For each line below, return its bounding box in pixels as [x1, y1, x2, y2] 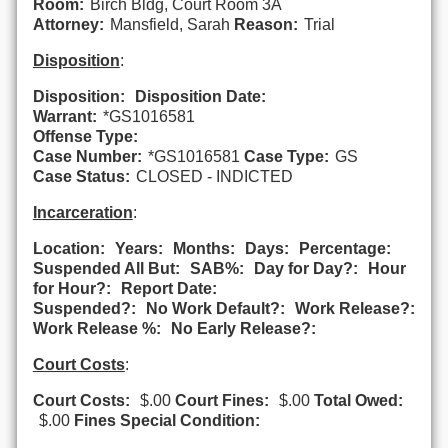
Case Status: [32, 167, 130, 185]
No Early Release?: [170, 319, 316, 337]
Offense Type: [32, 127, 138, 145]
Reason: [233, 15, 298, 33]
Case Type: [243, 147, 329, 165]
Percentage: [298, 239, 391, 257]
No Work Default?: [145, 299, 285, 317]
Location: [32, 239, 105, 257]
